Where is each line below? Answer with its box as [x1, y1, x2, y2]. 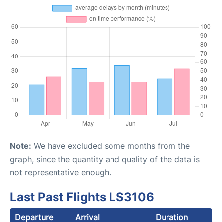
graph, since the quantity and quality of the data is [10, 154, 200, 164]
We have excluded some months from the [31, 141, 190, 151]
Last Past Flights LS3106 [10, 190, 154, 204]
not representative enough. [10, 167, 111, 177]
